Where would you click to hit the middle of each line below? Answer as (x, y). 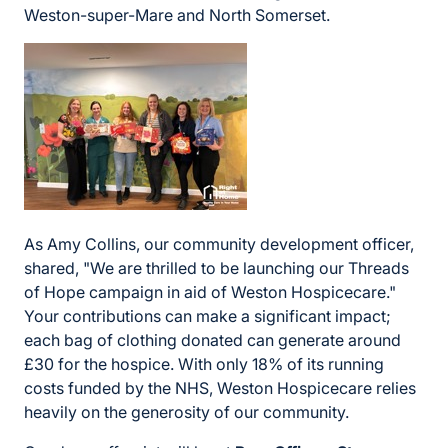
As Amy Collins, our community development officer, (219, 244)
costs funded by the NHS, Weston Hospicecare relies (220, 388)
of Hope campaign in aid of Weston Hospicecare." (210, 292)
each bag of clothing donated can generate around (212, 340)
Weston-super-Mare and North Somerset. (177, 15)
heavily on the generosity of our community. (186, 412)
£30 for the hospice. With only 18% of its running (204, 364)
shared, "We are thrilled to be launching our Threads (216, 268)
